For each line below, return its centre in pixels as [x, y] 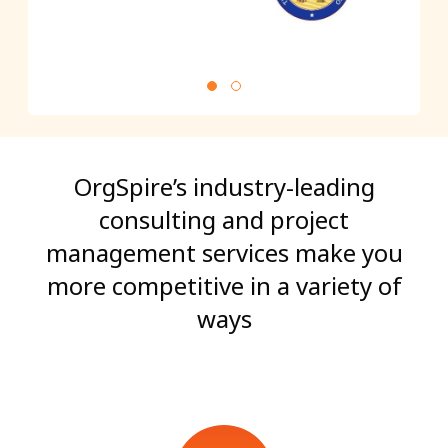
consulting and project [224, 219]
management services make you [224, 252]
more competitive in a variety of [224, 285]
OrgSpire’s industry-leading [224, 186]
